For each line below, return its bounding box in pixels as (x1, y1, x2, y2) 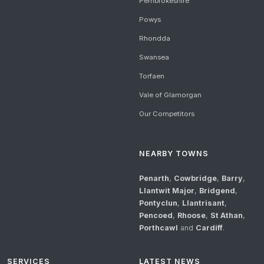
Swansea (139, 53, 169, 62)
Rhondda (139, 34, 170, 43)
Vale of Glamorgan (139, 91, 202, 100)
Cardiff (196, 223, 223, 233)
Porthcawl (139, 223, 178, 233)
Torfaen (139, 72, 164, 81)
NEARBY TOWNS (139, 149, 209, 159)
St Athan (210, 211, 243, 220)
